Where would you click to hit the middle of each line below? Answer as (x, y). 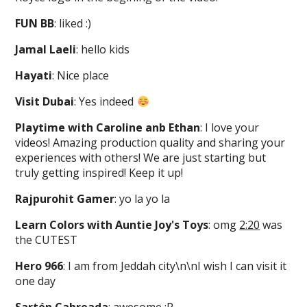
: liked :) (73, 23)
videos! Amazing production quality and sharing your (150, 143)
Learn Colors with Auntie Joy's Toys (112, 225)
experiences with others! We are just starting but (141, 158)
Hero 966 (39, 266)
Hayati (34, 75)
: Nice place (81, 75)
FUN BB (35, 23)
